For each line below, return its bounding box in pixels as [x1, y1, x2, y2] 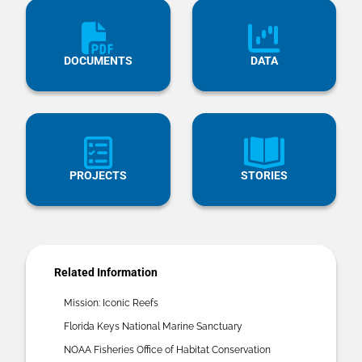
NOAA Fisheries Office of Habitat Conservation [64, 344, 271, 356]
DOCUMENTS [63, 54, 133, 67]
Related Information [54, 266, 158, 279]
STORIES [240, 169, 288, 182]
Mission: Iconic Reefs [64, 297, 158, 309]
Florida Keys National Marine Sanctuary [64, 321, 242, 332]
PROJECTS [69, 169, 127, 182]
